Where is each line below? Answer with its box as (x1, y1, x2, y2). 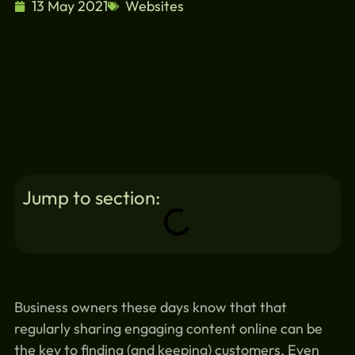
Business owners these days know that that (13, 297, 287, 316)
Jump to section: (21, 185, 161, 210)
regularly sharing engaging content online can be (13, 319, 323, 338)
